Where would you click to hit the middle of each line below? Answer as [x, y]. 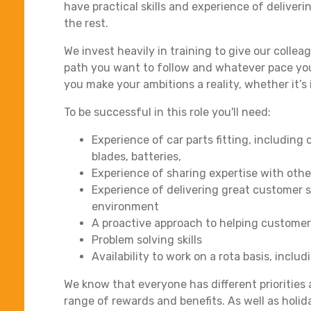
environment [125, 206]
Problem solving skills [147, 239]
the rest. [87, 23]
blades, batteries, [136, 156]
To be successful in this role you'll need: [167, 112]
